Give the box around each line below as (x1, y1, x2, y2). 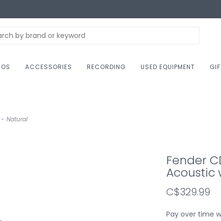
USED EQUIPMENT (141, 63, 195, 71)
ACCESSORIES (25, 63, 72, 71)
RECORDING (87, 63, 126, 71)
